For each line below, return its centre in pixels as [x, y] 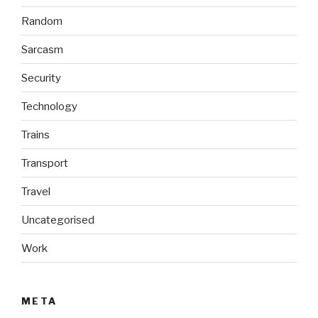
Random [42, 21]
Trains [35, 135]
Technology [49, 106]
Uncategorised [58, 220]
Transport [45, 163]
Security [41, 78]
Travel [36, 191]
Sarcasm [42, 49]
